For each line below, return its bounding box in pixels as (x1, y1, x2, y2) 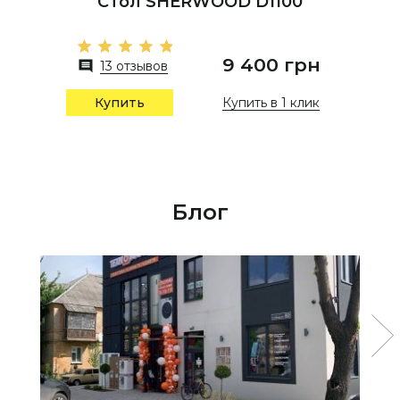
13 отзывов (100, 58, 168, 75)
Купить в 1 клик (222, 94, 320, 111)
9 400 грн (222, 54, 321, 77)
